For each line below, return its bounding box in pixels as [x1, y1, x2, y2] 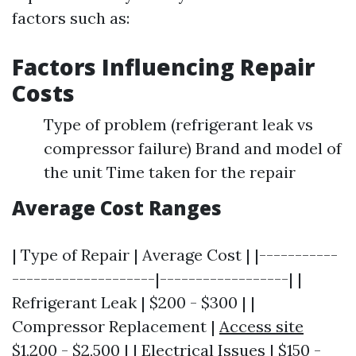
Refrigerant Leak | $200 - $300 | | [12, 292, 255, 313]
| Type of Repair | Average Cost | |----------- [12, 245, 338, 265]
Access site [219, 316, 304, 337]
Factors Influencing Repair [12, 52, 315, 83]
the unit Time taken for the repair [44, 162, 296, 183]
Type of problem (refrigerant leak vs [44, 114, 313, 135]
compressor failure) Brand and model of [44, 138, 342, 159]
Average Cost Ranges [12, 195, 222, 222]
